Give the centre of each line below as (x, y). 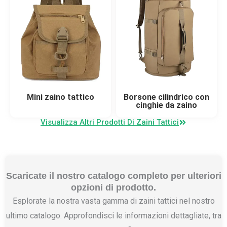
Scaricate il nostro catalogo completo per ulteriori (113, 176)
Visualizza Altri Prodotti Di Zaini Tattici (110, 122)
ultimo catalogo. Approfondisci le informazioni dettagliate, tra (113, 216)
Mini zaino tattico (61, 97)
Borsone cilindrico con (166, 97)
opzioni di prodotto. (113, 188)
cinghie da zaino (166, 105)
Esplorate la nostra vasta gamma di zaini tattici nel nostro (113, 201)
